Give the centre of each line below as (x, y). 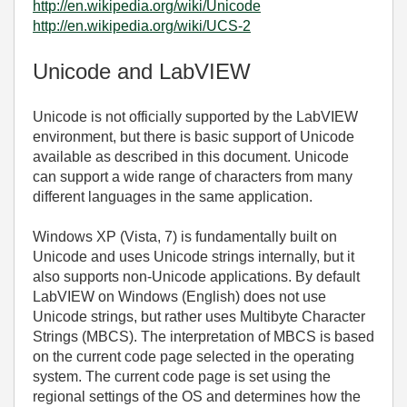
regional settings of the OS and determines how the (197, 397)
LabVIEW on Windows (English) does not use (179, 297)
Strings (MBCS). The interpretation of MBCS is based (203, 337)
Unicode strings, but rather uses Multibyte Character (199, 317)
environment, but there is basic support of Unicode (194, 137)
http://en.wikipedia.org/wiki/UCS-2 (142, 26)
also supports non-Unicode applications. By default (196, 277)
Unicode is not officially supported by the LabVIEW (195, 117)
